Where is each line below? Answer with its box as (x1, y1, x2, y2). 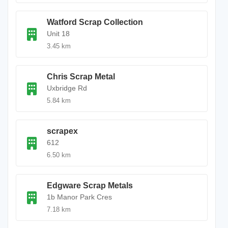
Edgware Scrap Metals (47, 181, 133, 190)
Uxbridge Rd (47, 84, 87, 92)
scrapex (47, 127, 78, 135)
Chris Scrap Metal (47, 72, 115, 81)
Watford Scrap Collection (47, 18, 143, 26)
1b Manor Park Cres (47, 193, 112, 201)
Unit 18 (47, 30, 70, 38)
